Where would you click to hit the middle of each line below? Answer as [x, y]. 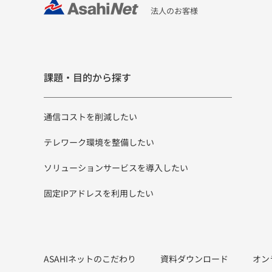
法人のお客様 [174, 11]
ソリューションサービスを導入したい [116, 168]
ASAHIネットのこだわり [90, 259]
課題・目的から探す [87, 77]
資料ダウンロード [194, 259]
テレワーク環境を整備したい [99, 142]
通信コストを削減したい [90, 117]
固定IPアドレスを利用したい [99, 193]
